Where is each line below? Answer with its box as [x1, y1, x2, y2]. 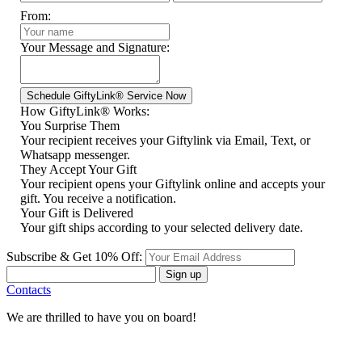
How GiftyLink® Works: [20, 103, 149, 118]
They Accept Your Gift [20, 162, 137, 176]
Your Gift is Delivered [20, 205, 133, 220]
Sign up [166, 267, 201, 280]
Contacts [6, 282, 51, 297]
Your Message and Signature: [20, 40, 170, 54]
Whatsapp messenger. [20, 147, 130, 162]
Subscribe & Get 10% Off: [6, 249, 145, 263]
